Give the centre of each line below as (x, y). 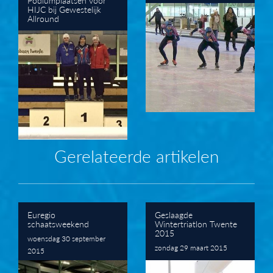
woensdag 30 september (66, 238)
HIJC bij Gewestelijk (64, 9)
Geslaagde (174, 214)
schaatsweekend (58, 223)
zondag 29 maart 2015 (191, 247)
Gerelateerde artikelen (136, 156)
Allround (43, 18)
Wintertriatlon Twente (196, 223)
